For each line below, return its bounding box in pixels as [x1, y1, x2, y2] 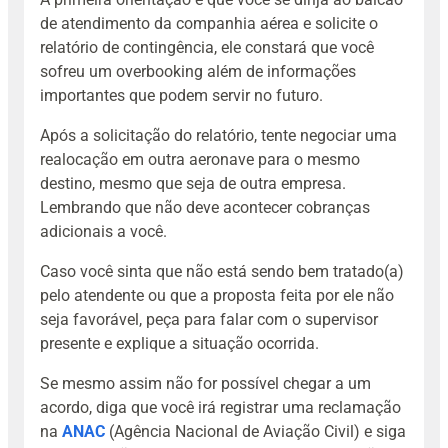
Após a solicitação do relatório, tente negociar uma [40, 125, 397, 145]
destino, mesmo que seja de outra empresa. [40, 173, 346, 193]
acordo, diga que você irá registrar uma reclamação [40, 397, 401, 417]
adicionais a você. [40, 221, 167, 241]
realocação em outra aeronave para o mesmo [40, 149, 360, 169]
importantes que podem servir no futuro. [40, 85, 323, 105]
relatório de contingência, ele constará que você [40, 37, 374, 57]
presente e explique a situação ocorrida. [40, 333, 319, 353]
